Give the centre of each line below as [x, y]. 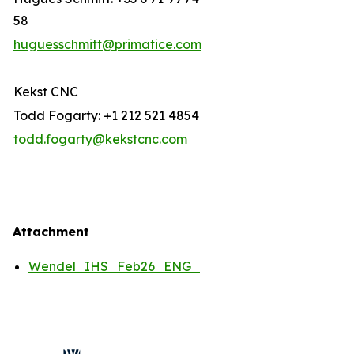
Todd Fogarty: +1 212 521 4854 [106, 115]
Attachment [51, 232]
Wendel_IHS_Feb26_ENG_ [114, 266]
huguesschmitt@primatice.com [107, 44]
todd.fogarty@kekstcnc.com [100, 139]
